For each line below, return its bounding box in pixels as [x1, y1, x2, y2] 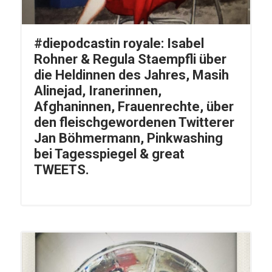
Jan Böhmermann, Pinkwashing [33, 131, 223, 146]
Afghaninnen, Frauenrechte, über [33, 99, 234, 115]
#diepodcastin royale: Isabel [33, 36, 204, 52]
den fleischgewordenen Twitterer [33, 115, 234, 131]
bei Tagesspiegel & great [33, 146, 185, 162]
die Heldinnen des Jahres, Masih [33, 67, 229, 83]
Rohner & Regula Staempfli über [33, 52, 226, 67]
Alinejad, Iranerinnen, [33, 83, 161, 99]
